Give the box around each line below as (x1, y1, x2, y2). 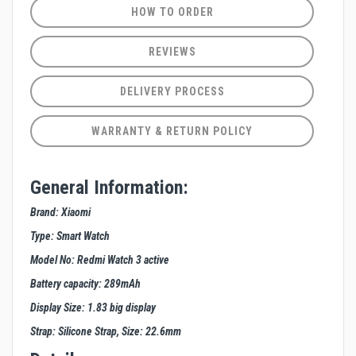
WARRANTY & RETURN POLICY (91, 125, 253, 138)
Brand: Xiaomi (30, 206, 91, 219)
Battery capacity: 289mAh (30, 277, 141, 291)
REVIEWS (148, 45, 196, 59)
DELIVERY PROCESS (119, 85, 225, 99)
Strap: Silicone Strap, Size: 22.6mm (30, 325, 181, 339)
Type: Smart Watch (30, 230, 110, 243)
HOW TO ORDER (130, 6, 214, 19)
